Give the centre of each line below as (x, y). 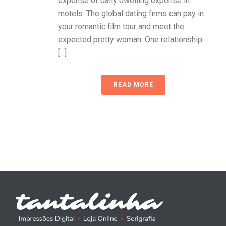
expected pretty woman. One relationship (130, 40)
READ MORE (133, 85)
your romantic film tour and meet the (121, 26)
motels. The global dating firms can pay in (131, 13)
